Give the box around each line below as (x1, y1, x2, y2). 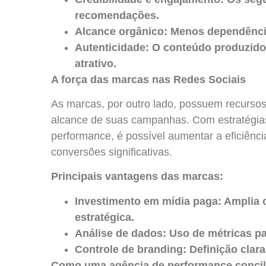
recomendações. (75, 9, 159, 21)
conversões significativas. (51, 145, 172, 158)
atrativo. (75, 57, 116, 69)
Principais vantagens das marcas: (51, 170, 223, 183)
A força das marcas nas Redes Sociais (51, 73, 246, 85)
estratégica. (75, 211, 134, 223)
